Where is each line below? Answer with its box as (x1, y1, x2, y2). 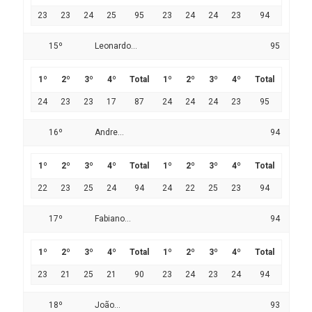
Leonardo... (94, 41, 137, 52)
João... (94, 300, 120, 311)
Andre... (94, 127, 124, 138)
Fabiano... (94, 214, 131, 224)
